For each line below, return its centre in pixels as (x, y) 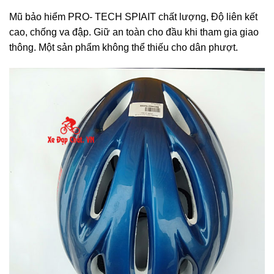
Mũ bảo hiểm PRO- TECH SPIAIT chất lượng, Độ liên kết (133, 17)
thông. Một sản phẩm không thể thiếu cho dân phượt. (124, 47)
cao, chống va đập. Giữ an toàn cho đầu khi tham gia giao (134, 32)
